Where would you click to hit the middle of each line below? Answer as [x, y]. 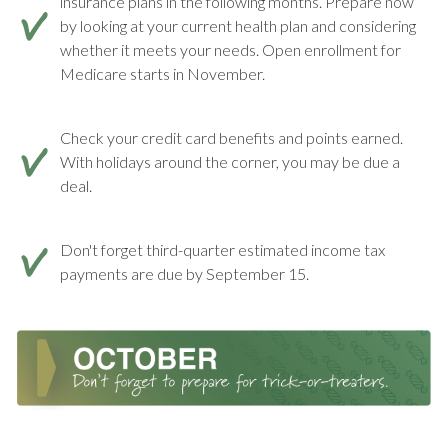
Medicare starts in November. [162, 74]
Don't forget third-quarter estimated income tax [222, 250]
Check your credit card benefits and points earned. [231, 138]
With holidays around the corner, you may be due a [230, 162]
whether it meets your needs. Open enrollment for [230, 50]
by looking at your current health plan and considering [238, 26]
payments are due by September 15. [184, 274]
